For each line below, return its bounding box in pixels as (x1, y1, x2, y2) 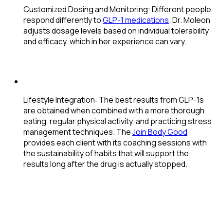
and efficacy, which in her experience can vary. (23, 36, 186, 47)
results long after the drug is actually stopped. (23, 158, 187, 169)
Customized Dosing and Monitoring (23, 3, 148, 15)
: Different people (148, 3, 211, 15)
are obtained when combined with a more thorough (23, 105, 204, 116)
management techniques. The (23, 126, 132, 137)
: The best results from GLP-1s (95, 94, 204, 105)
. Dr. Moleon (169, 14, 210, 25)
